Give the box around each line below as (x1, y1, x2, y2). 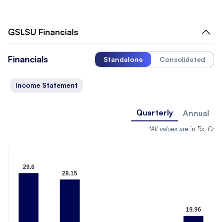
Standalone (104, 55, 143, 63)
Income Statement (15, 80, 78, 89)
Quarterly (136, 108, 173, 118)
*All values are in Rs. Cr (149, 125, 214, 133)
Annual (183, 108, 209, 118)
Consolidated (160, 55, 205, 63)
